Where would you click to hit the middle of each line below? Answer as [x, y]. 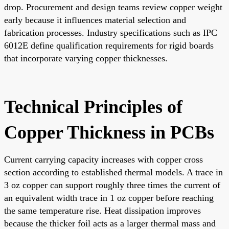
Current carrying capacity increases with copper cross [104, 159]
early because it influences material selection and [95, 20]
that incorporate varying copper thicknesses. [86, 58]
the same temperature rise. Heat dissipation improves [102, 210]
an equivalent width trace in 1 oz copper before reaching [109, 198]
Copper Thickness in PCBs [109, 132]
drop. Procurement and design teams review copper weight [113, 7]
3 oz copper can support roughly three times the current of [112, 185]
